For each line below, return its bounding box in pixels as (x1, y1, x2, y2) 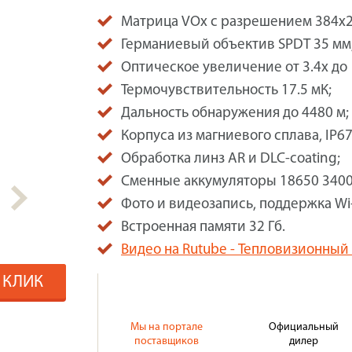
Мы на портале (130, 321, 203, 333)
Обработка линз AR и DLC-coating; (121, 152, 340, 167)
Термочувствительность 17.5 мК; (121, 83, 332, 98)
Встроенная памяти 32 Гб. (121, 220, 285, 235)
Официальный (269, 321, 339, 333)
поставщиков (134, 335, 200, 347)
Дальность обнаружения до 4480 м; (121, 106, 349, 121)
